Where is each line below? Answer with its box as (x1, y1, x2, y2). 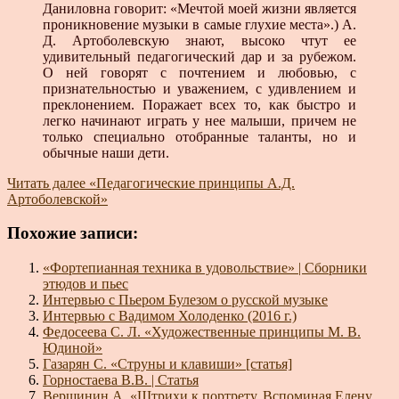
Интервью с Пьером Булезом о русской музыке (43, 292, 328, 308)
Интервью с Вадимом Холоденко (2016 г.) (43, 308, 297, 324)
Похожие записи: (7, 224, 138, 243)
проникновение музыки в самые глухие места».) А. (43, 16, 356, 32)
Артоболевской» (7, 191, 108, 207)
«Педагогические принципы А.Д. (85, 175, 295, 191)
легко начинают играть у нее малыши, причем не (43, 112, 356, 128)
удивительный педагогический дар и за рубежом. (43, 48, 356, 64)
